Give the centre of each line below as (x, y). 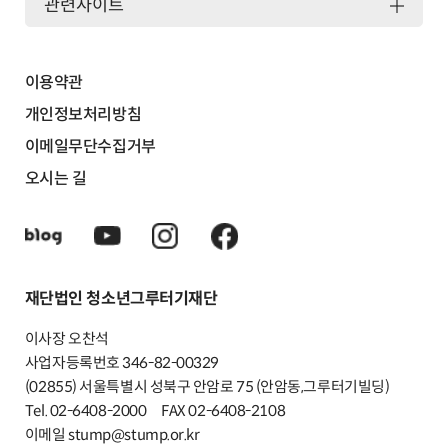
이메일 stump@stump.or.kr (112, 435)
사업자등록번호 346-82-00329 (121, 363)
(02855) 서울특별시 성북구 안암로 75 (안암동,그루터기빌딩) (207, 387)
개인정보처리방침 (83, 115)
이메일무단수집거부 (90, 147)
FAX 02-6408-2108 (223, 411)
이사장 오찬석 (66, 339)
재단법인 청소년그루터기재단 (121, 298)
